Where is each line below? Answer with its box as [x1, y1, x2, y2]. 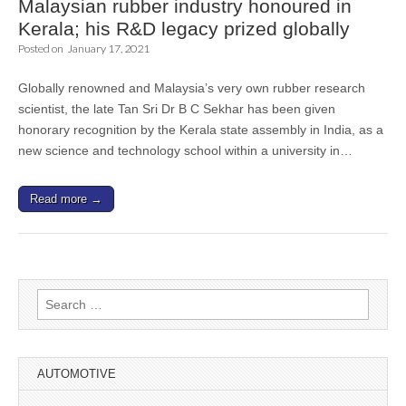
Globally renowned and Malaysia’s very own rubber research [18, 81, 365, 95]
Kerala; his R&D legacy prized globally [18, 18, 350, 39]
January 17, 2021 [67, 42, 150, 55]
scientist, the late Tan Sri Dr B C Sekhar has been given [18, 101, 335, 116]
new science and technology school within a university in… [18, 143, 353, 158]
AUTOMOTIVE [37, 367, 116, 381]
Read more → [30, 192, 102, 206]
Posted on [18, 42, 65, 55]
